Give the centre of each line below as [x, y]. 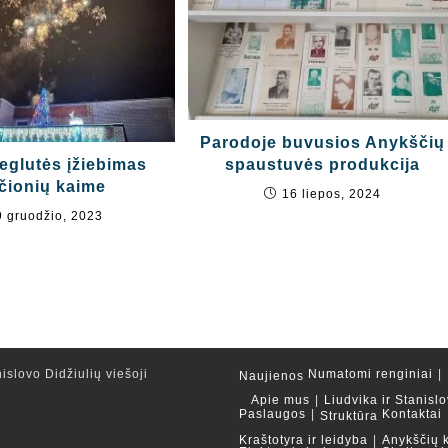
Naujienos [271, 376]
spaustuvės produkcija [322, 165]
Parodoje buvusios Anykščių [322, 143]
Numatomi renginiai [370, 374]
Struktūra [349, 416]
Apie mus [280, 400]
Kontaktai [412, 414]
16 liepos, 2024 [331, 194]
